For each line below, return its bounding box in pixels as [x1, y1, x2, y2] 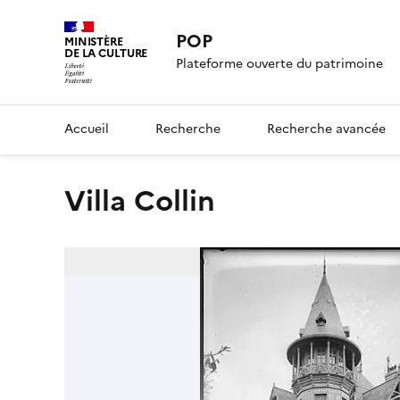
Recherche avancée [267, 119, 386, 138]
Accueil [64, 119, 109, 138]
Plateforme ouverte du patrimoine [176, 54, 384, 74]
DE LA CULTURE [64, 45, 148, 62]
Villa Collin [86, 179, 215, 222]
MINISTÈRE [64, 33, 123, 50]
